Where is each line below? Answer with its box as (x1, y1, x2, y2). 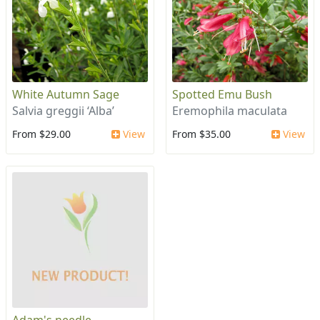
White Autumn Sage (12, 86, 119, 103)
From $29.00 (12, 127, 71, 141)
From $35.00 (172, 127, 231, 141)
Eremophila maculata (172, 103, 287, 119)
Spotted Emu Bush (172, 86, 272, 103)
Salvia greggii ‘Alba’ (12, 103, 114, 119)
